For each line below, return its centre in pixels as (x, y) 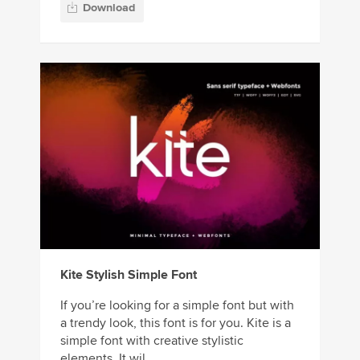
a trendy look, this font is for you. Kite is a (176, 323)
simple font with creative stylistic (152, 340)
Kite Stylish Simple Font (129, 274)
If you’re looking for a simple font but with (177, 305)
